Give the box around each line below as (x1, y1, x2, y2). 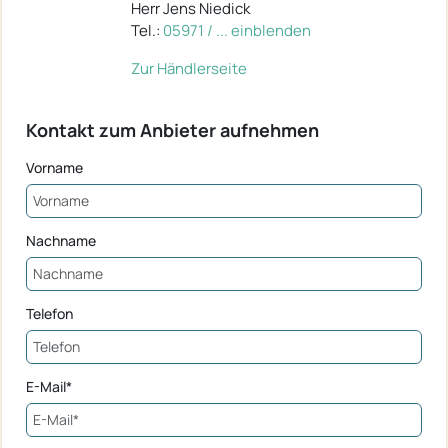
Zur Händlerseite (131, 57, 247, 79)
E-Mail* (26, 376, 72, 396)
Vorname (26, 157, 83, 177)
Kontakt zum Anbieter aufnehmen (26, 117, 319, 142)
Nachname (26, 230, 96, 250)
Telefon (26, 303, 73, 323)
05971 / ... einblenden (163, 19, 311, 41)
